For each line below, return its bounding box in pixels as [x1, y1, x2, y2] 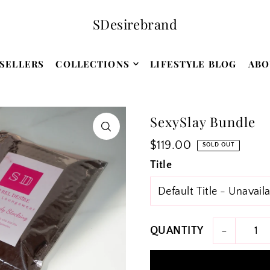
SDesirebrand [92, 15, 178, 33]
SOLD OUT [202, 142, 235, 149]
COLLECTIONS [55, 58, 130, 71]
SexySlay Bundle [149, 113, 256, 131]
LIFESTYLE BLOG [150, 58, 237, 71]
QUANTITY [149, 225, 204, 237]
